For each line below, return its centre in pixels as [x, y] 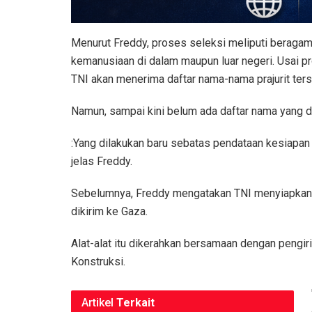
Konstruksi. [98, 262]
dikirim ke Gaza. [109, 212]
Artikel [97, 303]
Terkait [135, 303]
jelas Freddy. [102, 162]
